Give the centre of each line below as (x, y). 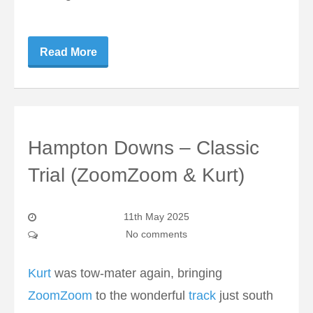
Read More (68, 52)
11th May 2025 (156, 217)
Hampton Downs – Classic (144, 148)
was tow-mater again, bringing (137, 274)
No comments (156, 234)
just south (245, 296)
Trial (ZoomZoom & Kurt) (136, 175)
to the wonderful (140, 296)
